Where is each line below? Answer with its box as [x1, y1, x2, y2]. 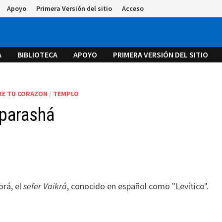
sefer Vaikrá [23, 180, 67, 192]
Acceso [122, 4, 144, 13]
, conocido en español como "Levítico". [67, 180, 209, 192]
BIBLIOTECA [17, 50, 58, 59]
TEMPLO [53, 89, 79, 98]
